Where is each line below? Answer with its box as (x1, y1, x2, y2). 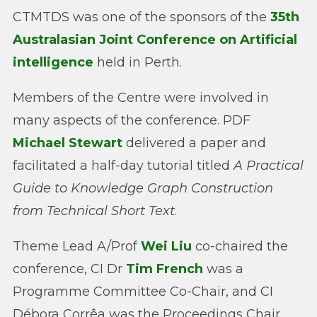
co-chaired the (192, 238, 288, 255)
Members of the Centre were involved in (13, 90, 269, 106)
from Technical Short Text (13, 203, 175, 219)
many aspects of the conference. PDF (13, 113, 250, 129)
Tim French (126, 261, 203, 277)
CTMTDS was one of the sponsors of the (13, 9, 270, 25)
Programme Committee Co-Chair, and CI (13, 284, 273, 300)
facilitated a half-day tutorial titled (13, 158, 234, 174)
